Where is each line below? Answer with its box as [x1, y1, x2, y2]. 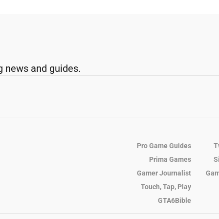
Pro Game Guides [137, 142, 191, 150]
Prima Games [149, 155, 191, 164]
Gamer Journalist [137, 169, 191, 177]
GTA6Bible [158, 197, 191, 205]
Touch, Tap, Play [141, 183, 191, 191]
